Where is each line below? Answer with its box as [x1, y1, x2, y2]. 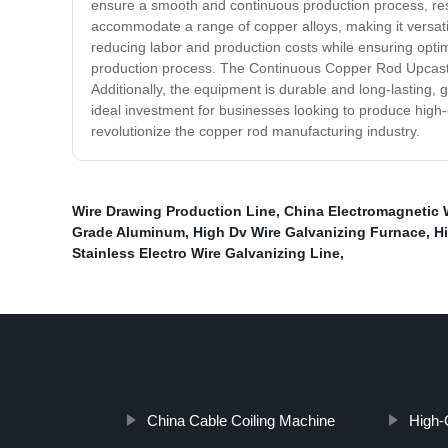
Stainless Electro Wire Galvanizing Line [72, 245, 340, 262]
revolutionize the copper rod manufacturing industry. [91, 123, 420, 140]
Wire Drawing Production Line [72, 203, 276, 220]
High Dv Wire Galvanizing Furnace [193, 224, 426, 241]
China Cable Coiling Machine [146, 412, 335, 430]
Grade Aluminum [72, 224, 185, 241]
